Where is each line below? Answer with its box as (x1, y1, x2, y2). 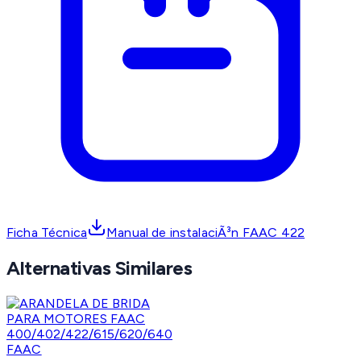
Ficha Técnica (6, 225, 88, 241)
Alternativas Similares (6, 256, 193, 280)
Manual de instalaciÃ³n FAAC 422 (106, 225, 305, 241)
